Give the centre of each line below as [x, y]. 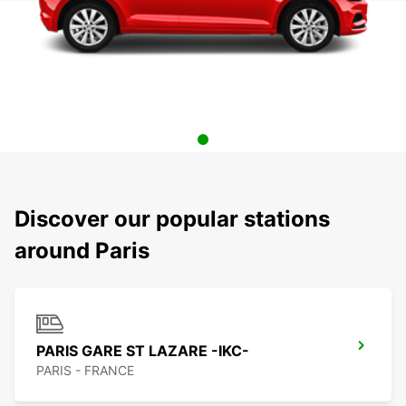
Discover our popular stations [172, 219]
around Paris [82, 251]
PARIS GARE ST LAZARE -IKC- [143, 351]
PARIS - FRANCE [85, 371]
